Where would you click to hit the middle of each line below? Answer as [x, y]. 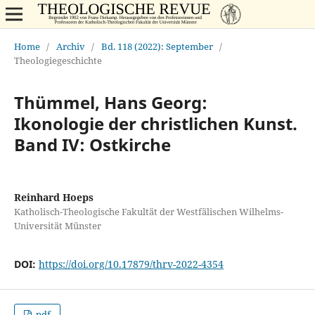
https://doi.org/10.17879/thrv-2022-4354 [131, 264]
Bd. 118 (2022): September [157, 46]
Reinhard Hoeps [53, 197]
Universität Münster [57, 225]
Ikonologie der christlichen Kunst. [155, 123]
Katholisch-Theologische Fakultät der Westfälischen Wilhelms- [148, 211]
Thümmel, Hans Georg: [110, 102]
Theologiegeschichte [58, 60]
